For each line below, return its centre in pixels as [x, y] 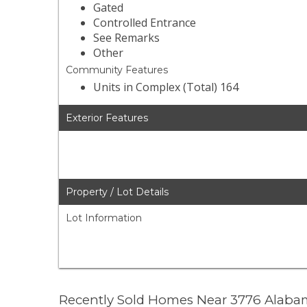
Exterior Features [107, 118]
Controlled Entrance [145, 23]
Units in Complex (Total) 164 [166, 87]
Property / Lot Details [118, 192]
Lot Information [104, 218]
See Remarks [127, 38]
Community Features [117, 70]
